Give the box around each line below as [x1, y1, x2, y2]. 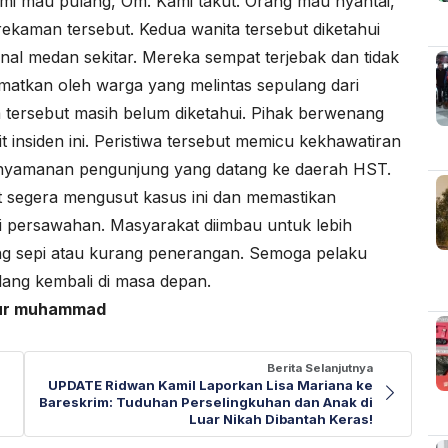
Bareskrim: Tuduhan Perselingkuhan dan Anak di [39, 393, 373, 410]
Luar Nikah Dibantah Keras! [189, 410, 373, 427]
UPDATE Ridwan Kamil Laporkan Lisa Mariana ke [48, 376, 373, 393]
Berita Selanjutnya [267, 360, 373, 375]
